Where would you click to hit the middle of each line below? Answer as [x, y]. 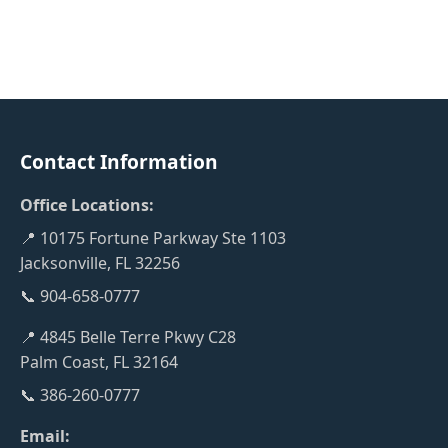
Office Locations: [87, 205]
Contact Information [119, 161]
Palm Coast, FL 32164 [99, 362]
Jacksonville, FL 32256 [100, 263]
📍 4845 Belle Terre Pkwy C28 [128, 337]
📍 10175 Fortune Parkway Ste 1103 [153, 238]
